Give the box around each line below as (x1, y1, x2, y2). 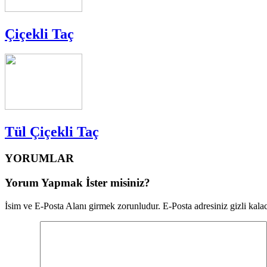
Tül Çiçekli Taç (5, 124, 99, 140)
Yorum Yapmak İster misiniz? (5, 176, 150, 189)
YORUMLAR (5, 152, 74, 165)
